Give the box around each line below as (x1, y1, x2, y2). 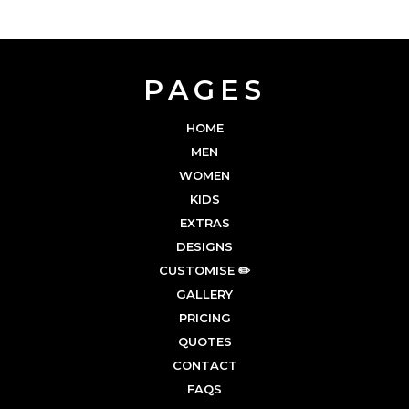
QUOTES (177, 334, 232, 350)
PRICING (178, 310, 231, 326)
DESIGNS (176, 239, 233, 255)
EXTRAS (179, 215, 230, 231)
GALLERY (176, 287, 233, 302)
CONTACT (172, 358, 237, 373)
